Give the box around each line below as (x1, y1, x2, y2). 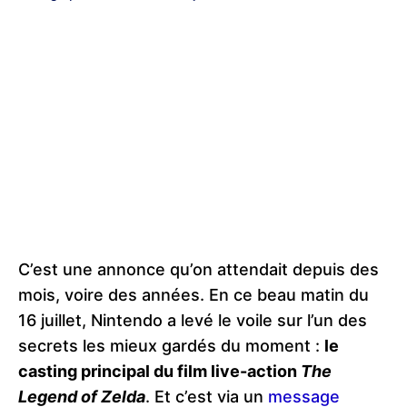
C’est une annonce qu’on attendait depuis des (18, 259, 379, 279)
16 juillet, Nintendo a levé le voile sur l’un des (18, 310, 367, 330)
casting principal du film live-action (18, 361, 301, 381)
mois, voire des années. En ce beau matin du (18, 284, 369, 304)
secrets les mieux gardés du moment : (18, 335, 324, 355)
